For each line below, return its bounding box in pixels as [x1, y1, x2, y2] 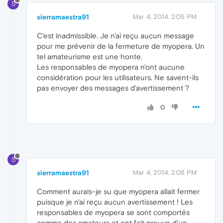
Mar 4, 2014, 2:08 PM [133, 168, 197, 176]
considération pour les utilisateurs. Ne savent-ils [37, 73, 199, 82]
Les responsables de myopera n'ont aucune [37, 62, 185, 71]
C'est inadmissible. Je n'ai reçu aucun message [37, 31, 194, 40]
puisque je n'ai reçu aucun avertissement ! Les [37, 197, 193, 206]
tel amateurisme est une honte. [37, 52, 142, 61]
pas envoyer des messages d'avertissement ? [37, 83, 189, 92]
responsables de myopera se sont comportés [37, 208, 190, 217]
